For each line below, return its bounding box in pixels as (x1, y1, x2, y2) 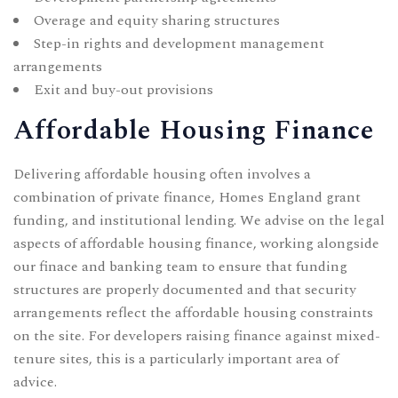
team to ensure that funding (163, 255, 347, 277)
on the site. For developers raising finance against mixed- (13, 324, 380, 346)
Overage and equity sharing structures (34, 9, 280, 31)
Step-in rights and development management (34, 32, 324, 54)
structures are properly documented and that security (13, 278, 356, 300)
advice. (13, 370, 57, 393)
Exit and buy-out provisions (34, 78, 213, 100)
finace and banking (39, 255, 163, 277)
